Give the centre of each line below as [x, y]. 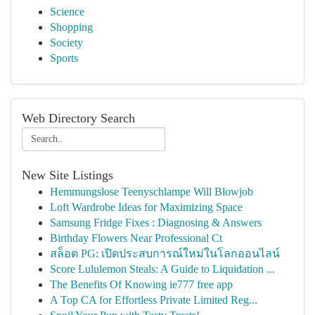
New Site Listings [67, 175]
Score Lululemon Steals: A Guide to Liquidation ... [162, 269]
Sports [64, 58]
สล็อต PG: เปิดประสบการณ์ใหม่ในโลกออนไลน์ [165, 253]
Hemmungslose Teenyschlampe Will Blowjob [152, 192]
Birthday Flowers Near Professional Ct [136, 238]
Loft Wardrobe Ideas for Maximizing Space [146, 207]
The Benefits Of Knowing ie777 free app [141, 284]
